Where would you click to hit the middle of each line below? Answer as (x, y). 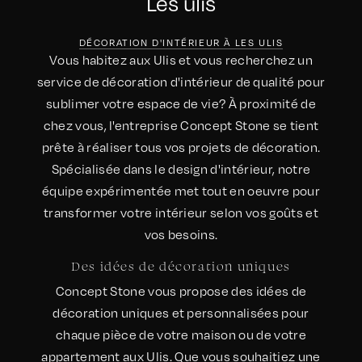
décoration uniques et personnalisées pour (181, 313)
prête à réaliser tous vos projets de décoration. (181, 147)
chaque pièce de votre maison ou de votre (181, 335)
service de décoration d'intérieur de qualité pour (181, 82)
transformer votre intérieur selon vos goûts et (181, 213)
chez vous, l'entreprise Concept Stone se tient (181, 125)
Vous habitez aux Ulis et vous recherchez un (181, 60)
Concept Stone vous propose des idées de (181, 291)
